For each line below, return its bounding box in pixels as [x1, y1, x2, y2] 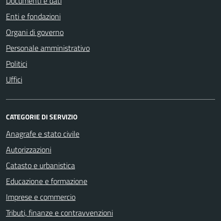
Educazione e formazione [6, 175, 87, 187]
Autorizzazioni [6, 143, 51, 155]
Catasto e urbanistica [6, 159, 75, 171]
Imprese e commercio [6, 190, 75, 203]
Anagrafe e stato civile [6, 127, 79, 140]
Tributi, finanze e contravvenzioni [6, 206, 113, 219]
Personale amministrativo [6, 41, 90, 54]
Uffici [6, 73, 22, 85]
